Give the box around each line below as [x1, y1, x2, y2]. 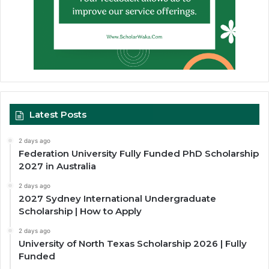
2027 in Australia [19, 160, 96, 172]
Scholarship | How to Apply [19, 205, 142, 217]
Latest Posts [29, 108, 86, 120]
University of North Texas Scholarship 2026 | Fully [19, 237, 247, 249]
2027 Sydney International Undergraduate [19, 192, 216, 204]
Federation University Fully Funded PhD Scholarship [19, 147, 259, 159]
